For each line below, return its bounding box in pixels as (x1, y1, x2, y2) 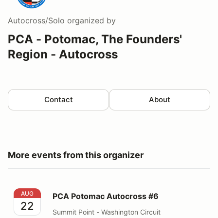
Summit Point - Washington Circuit (53, 207, 161, 216)
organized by (65, 15, 116, 25)
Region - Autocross (8, 47, 118, 61)
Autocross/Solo (8, 15, 65, 25)
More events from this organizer (8, 149, 144, 160)
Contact (44, 94, 73, 104)
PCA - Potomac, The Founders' (8, 32, 182, 46)
